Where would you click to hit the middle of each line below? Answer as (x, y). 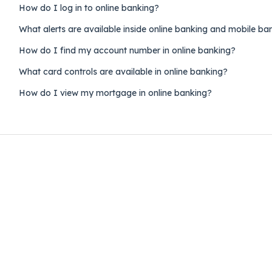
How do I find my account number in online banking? (127, 50)
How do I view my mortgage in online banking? (115, 93)
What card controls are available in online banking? (123, 71)
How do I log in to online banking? (89, 8)
